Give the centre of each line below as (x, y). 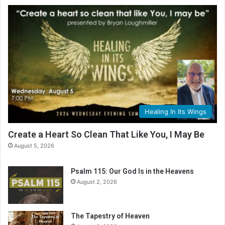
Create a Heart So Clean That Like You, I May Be (106, 134)
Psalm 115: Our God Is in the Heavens (132, 171)
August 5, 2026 (34, 145)
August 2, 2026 (97, 182)
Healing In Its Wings (176, 111)
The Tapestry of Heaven (110, 216)
